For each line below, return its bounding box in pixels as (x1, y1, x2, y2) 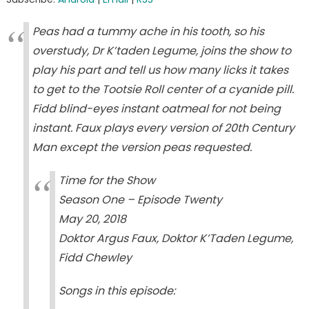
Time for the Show (58, 172, 155, 188)
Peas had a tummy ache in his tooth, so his (32, 23, 264, 39)
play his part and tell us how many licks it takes (32, 61, 288, 78)
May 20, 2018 (58, 210, 126, 227)
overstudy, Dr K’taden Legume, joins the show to (32, 42, 291, 59)
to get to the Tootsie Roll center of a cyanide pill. (32, 81, 294, 97)
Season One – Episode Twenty (58, 191, 222, 208)
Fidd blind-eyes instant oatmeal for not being (32, 100, 281, 117)
